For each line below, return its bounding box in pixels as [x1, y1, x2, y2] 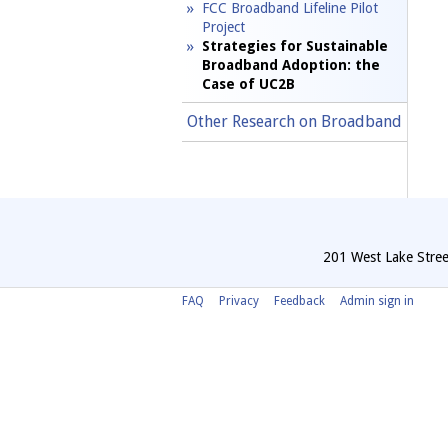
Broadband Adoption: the [202, 56, 380, 73]
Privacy [219, 293, 259, 308]
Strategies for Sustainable [202, 37, 388, 54]
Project [202, 18, 245, 35]
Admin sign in [340, 293, 414, 308]
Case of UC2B [202, 75, 295, 92]
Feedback [274, 293, 325, 308]
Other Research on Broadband [186, 111, 402, 131]
